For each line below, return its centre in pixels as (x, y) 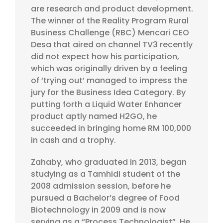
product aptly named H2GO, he (94, 116)
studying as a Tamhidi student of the (106, 174)
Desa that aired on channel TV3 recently (112, 45)
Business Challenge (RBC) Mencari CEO (110, 33)
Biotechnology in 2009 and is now (98, 210)
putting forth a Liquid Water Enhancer (106, 105)
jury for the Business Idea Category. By (108, 93)
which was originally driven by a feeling (109, 69)
